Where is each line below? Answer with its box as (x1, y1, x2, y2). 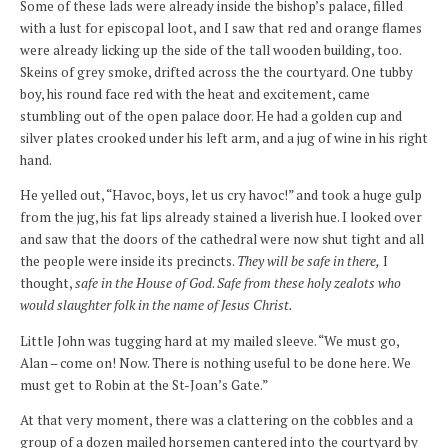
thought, (20, 274, 75, 293)
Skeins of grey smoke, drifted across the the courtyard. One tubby (20, 62, 413, 81)
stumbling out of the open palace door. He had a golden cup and (20, 106, 402, 125)
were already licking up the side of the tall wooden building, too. (20, 40, 401, 59)
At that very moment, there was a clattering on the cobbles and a (20, 411, 413, 430)
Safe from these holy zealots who (217, 274, 401, 293)
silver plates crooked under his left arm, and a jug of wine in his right (20, 128, 428, 147)
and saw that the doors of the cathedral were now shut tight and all (20, 230, 424, 249)
